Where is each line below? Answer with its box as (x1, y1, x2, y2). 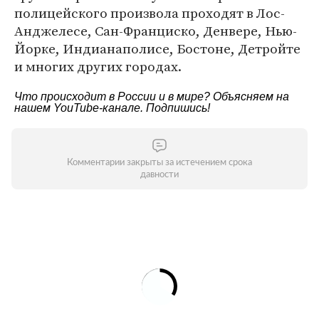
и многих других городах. (14, 57, 182, 75)
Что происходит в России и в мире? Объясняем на (14, 90, 289, 103)
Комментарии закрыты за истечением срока (67, 158, 252, 167)
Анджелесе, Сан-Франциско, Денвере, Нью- (14, 21, 297, 40)
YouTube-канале (53, 102, 140, 114)
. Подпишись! (140, 102, 210, 114)
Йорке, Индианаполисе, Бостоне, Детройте (14, 39, 300, 58)
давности (140, 170, 179, 179)
